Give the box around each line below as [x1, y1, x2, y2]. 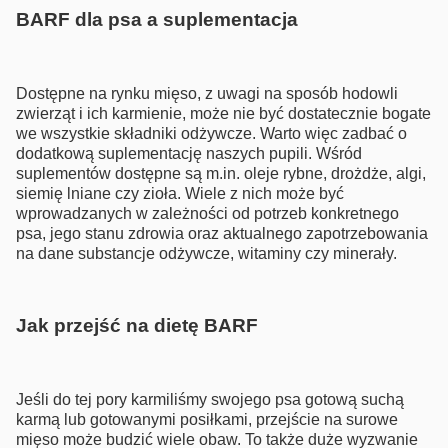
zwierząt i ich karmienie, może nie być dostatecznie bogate [16, 105, 431, 123]
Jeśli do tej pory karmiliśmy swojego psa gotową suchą [16, 391, 404, 409]
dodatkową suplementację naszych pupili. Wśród [16, 145, 362, 163]
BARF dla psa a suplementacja [16, 9, 298, 31]
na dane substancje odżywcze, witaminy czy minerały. [16, 245, 397, 263]
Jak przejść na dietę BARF [16, 315, 258, 337]
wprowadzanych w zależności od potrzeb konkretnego [16, 205, 399, 223]
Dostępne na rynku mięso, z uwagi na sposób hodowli [16, 85, 398, 103]
